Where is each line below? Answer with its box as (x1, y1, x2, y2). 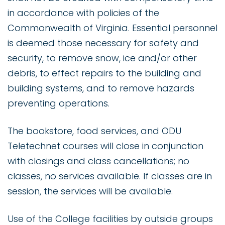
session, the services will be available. (8, 185, 173, 198)
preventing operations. (8, 97, 109, 110)
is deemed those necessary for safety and (8, 37, 199, 50)
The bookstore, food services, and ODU (8, 125, 181, 138)
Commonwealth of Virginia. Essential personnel (8, 22, 217, 35)
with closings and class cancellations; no (8, 155, 189, 168)
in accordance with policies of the (8, 7, 159, 20)
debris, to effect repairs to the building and (8, 67, 201, 80)
